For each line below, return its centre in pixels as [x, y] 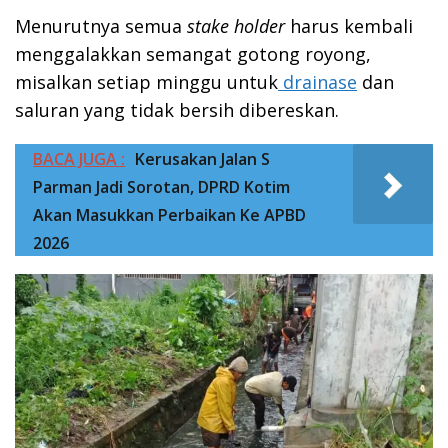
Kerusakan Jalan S [202, 158]
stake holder [236, 25]
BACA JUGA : [79, 158]
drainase [317, 81]
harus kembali [349, 25]
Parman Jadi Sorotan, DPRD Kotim [161, 186]
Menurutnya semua [101, 25]
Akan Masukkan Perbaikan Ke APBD [169, 214]
